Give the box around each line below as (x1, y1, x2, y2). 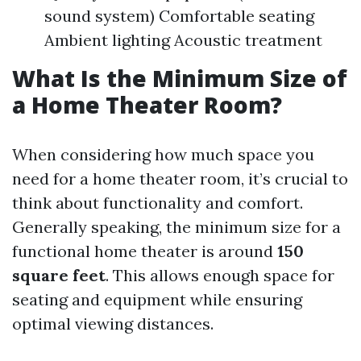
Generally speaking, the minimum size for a (12, 217, 341, 237)
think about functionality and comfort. (12, 193, 303, 213)
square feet (12, 265, 106, 285)
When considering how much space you (12, 144, 314, 164)
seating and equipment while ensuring (12, 289, 302, 309)
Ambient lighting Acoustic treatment (44, 30, 322, 50)
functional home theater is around (12, 241, 277, 261)
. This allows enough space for (106, 265, 334, 285)
